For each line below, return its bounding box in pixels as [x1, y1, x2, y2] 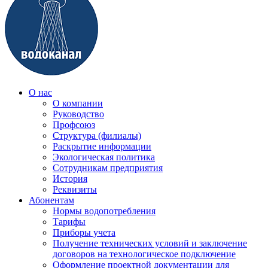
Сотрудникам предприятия [53, 162, 163, 173]
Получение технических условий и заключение [53, 237, 247, 248]
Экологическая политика [53, 151, 155, 162]
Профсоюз [53, 119, 95, 130]
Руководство [53, 108, 104, 119]
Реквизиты [53, 184, 97, 194]
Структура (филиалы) [53, 130, 141, 141]
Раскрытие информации [53, 141, 151, 151]
